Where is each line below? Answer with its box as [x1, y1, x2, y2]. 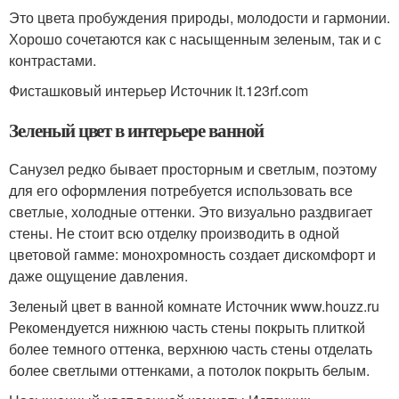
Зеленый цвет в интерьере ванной [9, 117, 265, 143]
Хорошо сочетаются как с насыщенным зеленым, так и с [9, 28, 381, 49]
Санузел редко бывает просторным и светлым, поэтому [9, 159, 377, 179]
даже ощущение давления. [9, 265, 188, 286]
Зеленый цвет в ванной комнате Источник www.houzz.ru [9, 296, 379, 316]
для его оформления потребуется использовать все [9, 180, 353, 200]
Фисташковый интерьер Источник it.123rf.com [9, 80, 308, 101]
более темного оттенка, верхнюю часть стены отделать [9, 338, 372, 359]
